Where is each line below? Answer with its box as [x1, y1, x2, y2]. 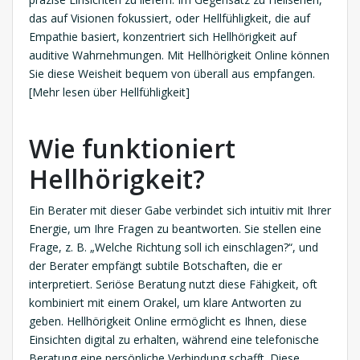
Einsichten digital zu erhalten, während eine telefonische [29, 332, 319, 348]
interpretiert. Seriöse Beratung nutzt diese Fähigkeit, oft [29, 276, 317, 292]
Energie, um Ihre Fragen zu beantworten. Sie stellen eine [29, 221, 321, 237]
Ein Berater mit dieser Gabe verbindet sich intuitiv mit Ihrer [29, 202, 331, 219]
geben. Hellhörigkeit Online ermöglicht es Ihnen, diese [29, 313, 307, 329]
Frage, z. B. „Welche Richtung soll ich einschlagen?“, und [29, 239, 318, 256]
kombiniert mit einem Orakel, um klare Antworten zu [29, 295, 301, 311]
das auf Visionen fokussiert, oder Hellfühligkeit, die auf [29, 10, 310, 27]
